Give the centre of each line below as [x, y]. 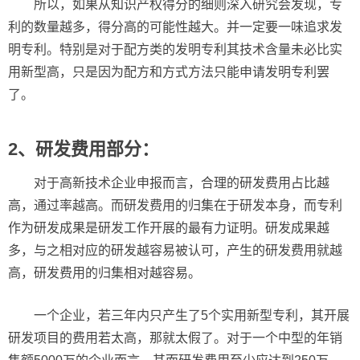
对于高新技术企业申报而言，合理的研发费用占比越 [182, 183]
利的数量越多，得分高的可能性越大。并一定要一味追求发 [175, 27]
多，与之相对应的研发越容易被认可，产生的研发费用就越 [175, 250]
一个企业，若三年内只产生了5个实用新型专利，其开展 [192, 315]
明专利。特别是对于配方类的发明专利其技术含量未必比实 [175, 49]
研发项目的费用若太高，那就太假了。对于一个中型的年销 [175, 338]
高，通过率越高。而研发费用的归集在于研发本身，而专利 [175, 205]
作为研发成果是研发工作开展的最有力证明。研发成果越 [169, 228]
